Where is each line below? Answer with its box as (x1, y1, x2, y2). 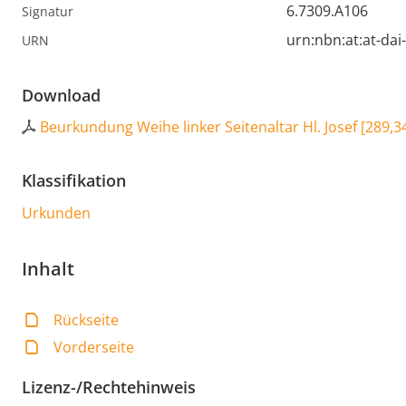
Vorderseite (53, 337, 135, 358)
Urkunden (22, 203, 91, 224)
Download (22, 84, 101, 107)
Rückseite (53, 310, 120, 331)
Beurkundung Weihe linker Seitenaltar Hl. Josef (40, 117, 357, 138)
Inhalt (22, 256, 74, 282)
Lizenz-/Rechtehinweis (22, 376, 196, 399)
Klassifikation (22, 169, 126, 192)
